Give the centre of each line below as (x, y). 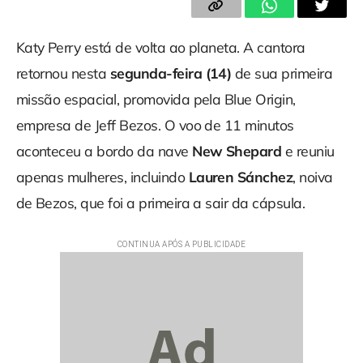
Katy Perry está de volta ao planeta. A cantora (160, 47)
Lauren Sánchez (241, 177)
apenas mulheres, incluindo (102, 177)
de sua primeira (282, 73)
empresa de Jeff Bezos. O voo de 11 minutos (155, 125)
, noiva (313, 177)
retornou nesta (63, 73)
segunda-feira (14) (171, 73)
